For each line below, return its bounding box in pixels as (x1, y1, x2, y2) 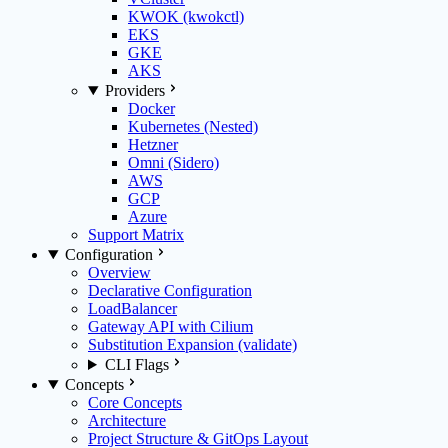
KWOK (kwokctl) (128, 8, 244, 25)
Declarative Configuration (88, 282, 252, 299)
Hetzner (128, 136, 178, 153)
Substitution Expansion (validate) (88, 336, 297, 353)
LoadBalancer (88, 300, 177, 317)
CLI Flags (104, 356, 169, 373)
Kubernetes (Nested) (128, 118, 258, 135)
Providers (104, 82, 165, 99)
